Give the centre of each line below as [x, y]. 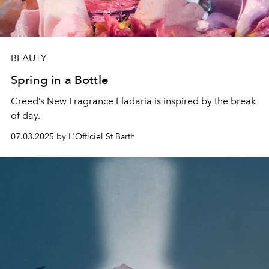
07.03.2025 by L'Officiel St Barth [73, 137]
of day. [27, 116]
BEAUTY [29, 58]
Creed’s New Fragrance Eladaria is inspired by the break [133, 101]
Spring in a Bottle [59, 80]
